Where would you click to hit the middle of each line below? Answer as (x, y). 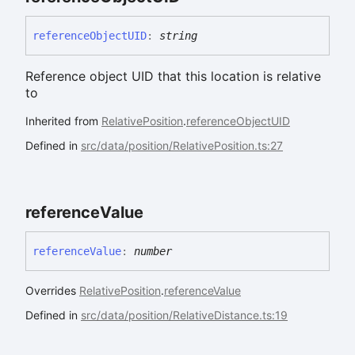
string (178, 35)
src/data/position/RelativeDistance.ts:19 (184, 315)
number (153, 251)
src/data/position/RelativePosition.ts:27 (182, 145)
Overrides (52, 290)
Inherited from (63, 120)
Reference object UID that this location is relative (173, 76)
